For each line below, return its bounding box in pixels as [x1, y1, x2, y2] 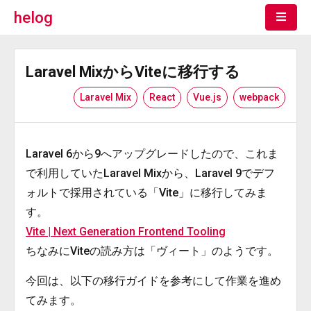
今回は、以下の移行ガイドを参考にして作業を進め [26, 274, 281, 287]
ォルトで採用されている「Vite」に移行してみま [26, 186, 267, 199]
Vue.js [193, 92, 221, 103]
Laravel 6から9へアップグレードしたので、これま [26, 147, 278, 160]
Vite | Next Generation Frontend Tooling [26, 225, 226, 238]
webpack [239, 92, 279, 103]
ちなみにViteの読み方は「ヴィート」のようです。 [26, 244, 278, 258]
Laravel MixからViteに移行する [26, 63, 240, 81]
